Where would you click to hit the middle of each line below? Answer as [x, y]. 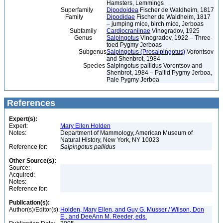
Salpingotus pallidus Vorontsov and [154, 66]
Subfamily [52, 31]
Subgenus [57, 52]
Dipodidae [121, 17]
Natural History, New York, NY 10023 [111, 140]
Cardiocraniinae [128, 31]
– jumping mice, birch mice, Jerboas [155, 24]
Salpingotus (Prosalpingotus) [146, 52]
